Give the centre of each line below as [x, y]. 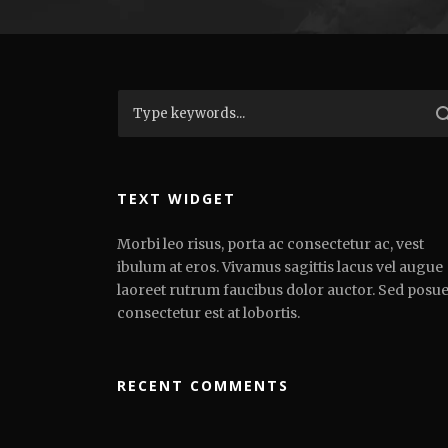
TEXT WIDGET [176, 199]
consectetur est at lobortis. [208, 313]
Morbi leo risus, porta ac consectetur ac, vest [270, 244]
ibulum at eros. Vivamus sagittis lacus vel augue [280, 267]
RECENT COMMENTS [203, 386]
